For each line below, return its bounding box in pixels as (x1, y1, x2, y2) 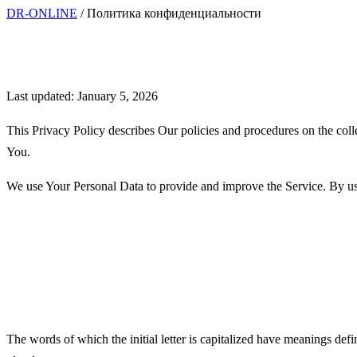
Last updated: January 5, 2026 (6, 89, 158, 103)
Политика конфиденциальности (87, 6, 261, 20)
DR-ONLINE (6, 6, 77, 20)
